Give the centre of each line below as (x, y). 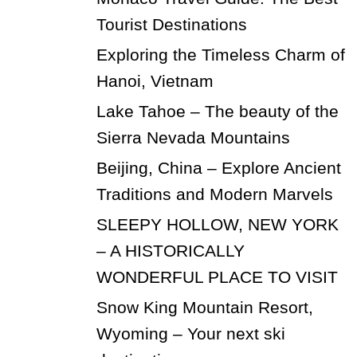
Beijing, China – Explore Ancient (218, 167)
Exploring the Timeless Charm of (220, 54)
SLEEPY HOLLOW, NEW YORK (217, 224)
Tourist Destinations (171, 24)
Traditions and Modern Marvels (214, 194)
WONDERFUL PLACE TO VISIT (217, 277)
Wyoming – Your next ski (190, 333)
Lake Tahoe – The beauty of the (217, 111)
